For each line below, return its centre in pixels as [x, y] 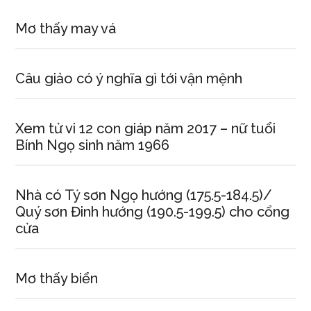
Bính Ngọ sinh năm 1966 [93, 145]
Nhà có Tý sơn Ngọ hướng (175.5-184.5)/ [144, 195]
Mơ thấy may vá [66, 28]
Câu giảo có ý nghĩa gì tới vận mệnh [129, 78]
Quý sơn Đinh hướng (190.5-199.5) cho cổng [153, 212]
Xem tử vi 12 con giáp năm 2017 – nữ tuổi [146, 128]
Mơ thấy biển [57, 278]
